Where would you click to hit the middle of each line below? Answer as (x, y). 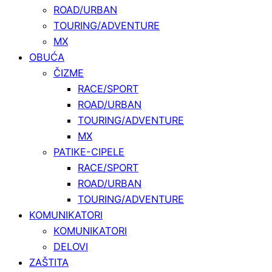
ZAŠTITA (49, 262)
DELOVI (71, 246)
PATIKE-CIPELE (89, 151)
